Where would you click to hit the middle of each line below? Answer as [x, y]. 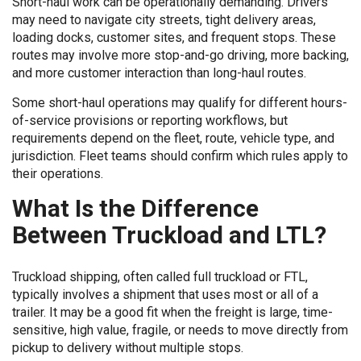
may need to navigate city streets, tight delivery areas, [164, 20]
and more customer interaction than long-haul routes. [159, 73]
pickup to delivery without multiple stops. [128, 348]
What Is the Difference [135, 208]
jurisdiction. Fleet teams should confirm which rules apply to [180, 156]
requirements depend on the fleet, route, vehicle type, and [173, 138]
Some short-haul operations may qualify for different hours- [180, 103]
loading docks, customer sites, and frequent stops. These [174, 37]
